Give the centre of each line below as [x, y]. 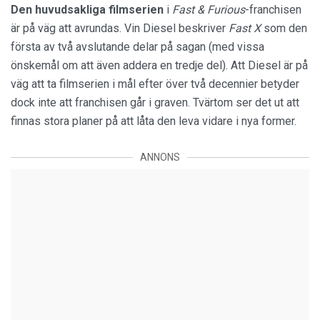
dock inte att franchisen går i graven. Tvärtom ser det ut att [155, 102]
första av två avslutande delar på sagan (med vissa [137, 47]
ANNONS [160, 157]
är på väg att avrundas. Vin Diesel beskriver [120, 28]
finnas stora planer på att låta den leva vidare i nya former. [154, 121]
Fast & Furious [209, 10]
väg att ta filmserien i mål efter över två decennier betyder [155, 84]
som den [285, 28]
